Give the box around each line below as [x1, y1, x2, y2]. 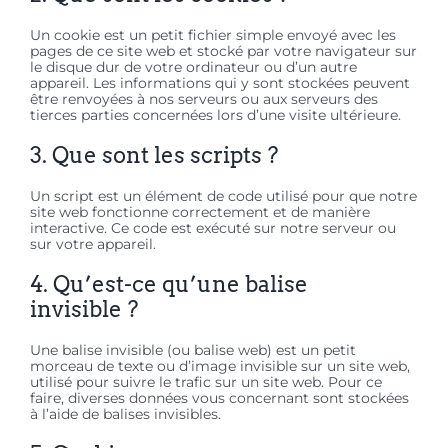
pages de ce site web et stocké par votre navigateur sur [30, 42, 417, 61]
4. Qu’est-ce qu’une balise [30, 271, 308, 298]
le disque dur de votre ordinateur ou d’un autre [30, 58, 357, 77]
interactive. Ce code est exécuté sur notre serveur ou [30, 219, 396, 238]
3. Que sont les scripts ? [30, 142, 278, 169]
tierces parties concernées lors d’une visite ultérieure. [30, 106, 401, 125]
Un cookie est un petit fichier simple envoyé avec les [30, 26, 396, 45]
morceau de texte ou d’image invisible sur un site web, [30, 357, 410, 376]
